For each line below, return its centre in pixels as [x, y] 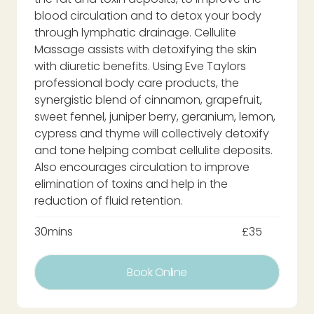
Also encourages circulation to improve [142, 167]
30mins [54, 231]
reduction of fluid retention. [109, 200]
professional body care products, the [137, 83]
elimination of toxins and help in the [131, 184]
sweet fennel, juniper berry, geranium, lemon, [155, 116]
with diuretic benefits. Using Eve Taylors [140, 66]
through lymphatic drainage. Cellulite [135, 32]
